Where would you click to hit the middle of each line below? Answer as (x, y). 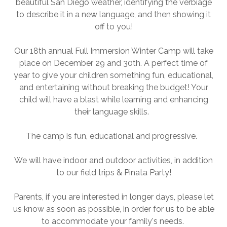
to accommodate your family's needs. (113, 221)
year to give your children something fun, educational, (113, 75)
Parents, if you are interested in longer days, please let (113, 197)
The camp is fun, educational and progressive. (113, 136)
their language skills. (113, 112)
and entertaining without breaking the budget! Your (113, 87)
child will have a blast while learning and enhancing (113, 100)
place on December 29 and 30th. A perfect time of (113, 63)
